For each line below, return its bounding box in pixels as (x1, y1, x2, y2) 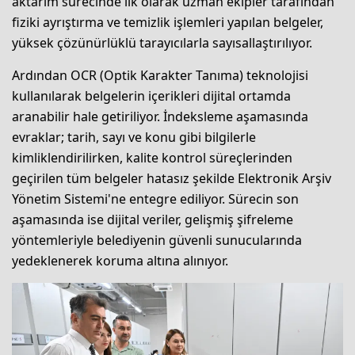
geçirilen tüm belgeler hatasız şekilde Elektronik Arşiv (12, 169, 331, 187)
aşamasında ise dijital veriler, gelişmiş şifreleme (12, 210, 293, 228)
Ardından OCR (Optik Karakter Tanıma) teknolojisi (12, 66, 308, 84)
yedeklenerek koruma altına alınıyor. (12, 251, 228, 269)
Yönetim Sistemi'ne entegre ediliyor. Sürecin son (12, 189, 299, 208)
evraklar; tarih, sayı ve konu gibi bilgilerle (12, 128, 256, 146)
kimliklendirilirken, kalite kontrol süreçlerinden (12, 148, 292, 166)
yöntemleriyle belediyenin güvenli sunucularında (12, 231, 302, 249)
